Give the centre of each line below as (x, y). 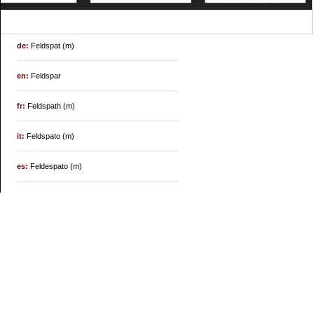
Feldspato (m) (51, 136)
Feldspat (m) (53, 46)
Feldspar (46, 76)
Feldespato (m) (56, 166)
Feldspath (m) (52, 106)
